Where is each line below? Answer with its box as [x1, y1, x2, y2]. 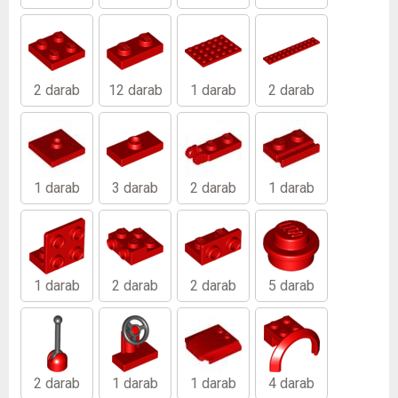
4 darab [268, 374, 314, 392]
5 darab [268, 276, 314, 294]
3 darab [112, 179, 158, 196]
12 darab [107, 81, 163, 99]
